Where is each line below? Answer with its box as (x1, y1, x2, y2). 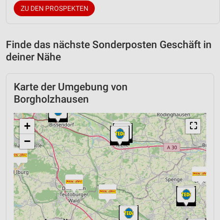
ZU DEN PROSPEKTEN (20, 4, 88, 12)
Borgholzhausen (14, 93, 89, 105)
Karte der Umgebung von (14, 81, 128, 93)
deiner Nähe (6, 51, 61, 63)
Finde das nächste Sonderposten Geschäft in (6, 38, 212, 51)
